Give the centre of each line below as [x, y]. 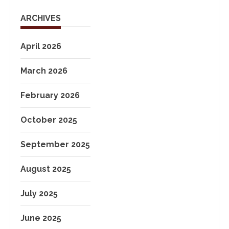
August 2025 [46, 169]
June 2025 [41, 218]
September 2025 [55, 144]
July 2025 [39, 193]
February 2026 [50, 95]
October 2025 [49, 120]
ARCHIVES [41, 18]
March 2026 [44, 71]
